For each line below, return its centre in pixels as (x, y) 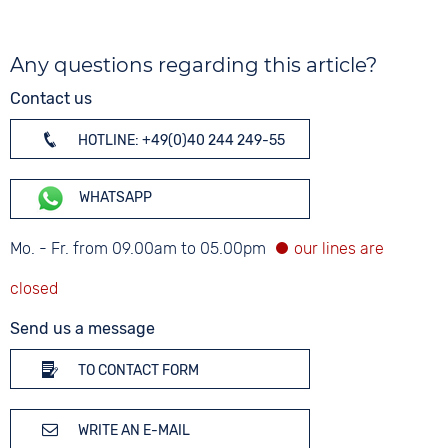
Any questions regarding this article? (194, 65)
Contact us (51, 98)
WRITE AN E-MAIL (133, 430)
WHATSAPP (114, 198)
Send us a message (83, 328)
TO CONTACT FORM (137, 370)
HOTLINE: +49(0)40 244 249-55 (180, 140)
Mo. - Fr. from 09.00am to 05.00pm (140, 248)
